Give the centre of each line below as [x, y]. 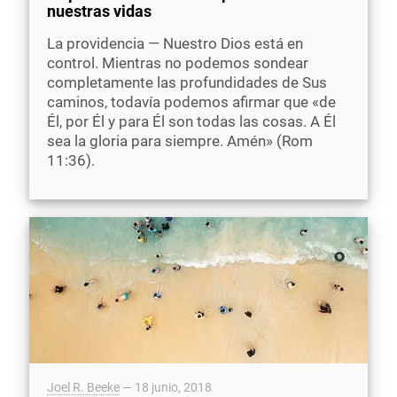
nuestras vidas [99, 12]
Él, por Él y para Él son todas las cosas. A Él [191, 122]
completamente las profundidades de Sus [187, 83]
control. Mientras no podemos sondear [178, 63]
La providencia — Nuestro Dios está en [175, 44]
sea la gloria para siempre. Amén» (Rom [180, 141]
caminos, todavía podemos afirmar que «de [191, 102]
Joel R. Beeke [83, 388]
